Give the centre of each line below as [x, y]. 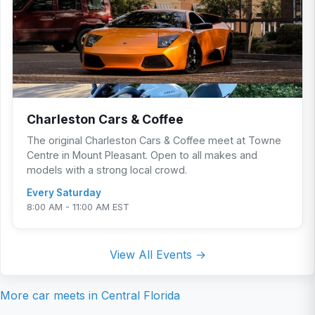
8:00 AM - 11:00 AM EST [78, 207]
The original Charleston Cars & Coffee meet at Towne [154, 141]
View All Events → [157, 255]
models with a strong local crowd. [107, 170]
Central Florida [141, 296]
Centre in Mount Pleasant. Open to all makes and [142, 155]
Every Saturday [64, 193]
